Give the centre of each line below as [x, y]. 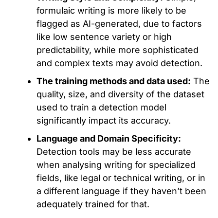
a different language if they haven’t [111, 191]
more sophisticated [157, 50]
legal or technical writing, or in [142, 178]
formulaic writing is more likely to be [111, 10]
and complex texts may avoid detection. [119, 63]
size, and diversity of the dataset [136, 94]
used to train [63, 107]
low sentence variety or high [111, 37]
